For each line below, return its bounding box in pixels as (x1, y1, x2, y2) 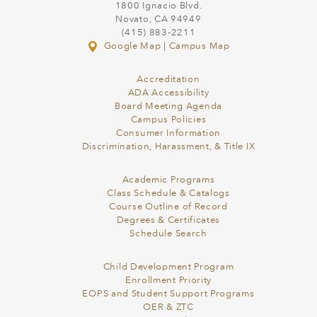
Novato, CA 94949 (115, 15, 202, 25)
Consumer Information (116, 129, 221, 139)
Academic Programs (122, 175, 215, 185)
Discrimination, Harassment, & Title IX (81, 142, 255, 152)
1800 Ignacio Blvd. (115, 1, 202, 11)
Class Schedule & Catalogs (107, 189, 230, 199)
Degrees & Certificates (116, 216, 221, 226)
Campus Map (168, 42, 230, 52)
